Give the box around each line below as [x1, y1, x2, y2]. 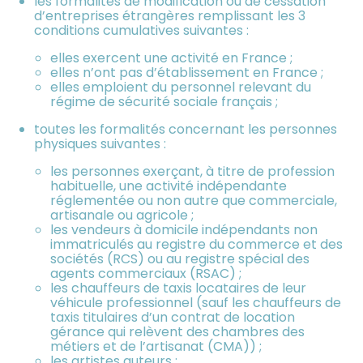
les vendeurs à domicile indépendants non [50, 220, 318, 240]
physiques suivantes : [34, 135, 167, 154]
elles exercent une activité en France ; [50, 49, 293, 68]
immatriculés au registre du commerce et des [50, 235, 344, 254]
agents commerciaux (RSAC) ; [50, 264, 242, 284]
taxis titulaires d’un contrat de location [50, 308, 296, 327]
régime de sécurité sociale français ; [50, 92, 279, 112]
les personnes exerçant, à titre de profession [50, 162, 335, 181]
